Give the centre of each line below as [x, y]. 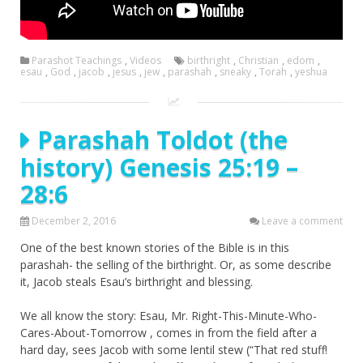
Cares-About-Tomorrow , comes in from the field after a [169, 333]
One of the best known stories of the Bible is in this [155, 248]
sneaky [235, 72]
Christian [258, 61]
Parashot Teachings [77, 61]
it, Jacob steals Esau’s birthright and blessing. [137, 282]
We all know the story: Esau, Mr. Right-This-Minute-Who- [169, 316]
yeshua [311, 72]
